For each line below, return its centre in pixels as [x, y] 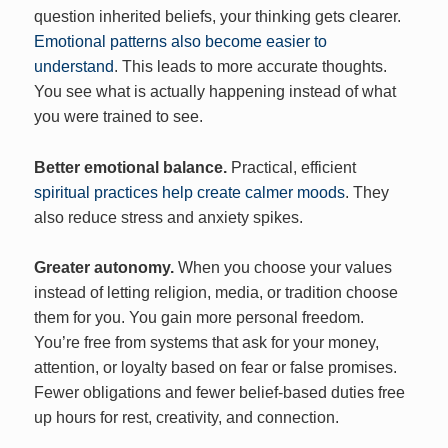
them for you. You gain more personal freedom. [199, 318]
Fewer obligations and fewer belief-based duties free [220, 393]
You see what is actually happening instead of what [215, 92]
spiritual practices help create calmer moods [190, 192]
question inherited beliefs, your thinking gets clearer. [218, 17]
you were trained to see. [119, 117]
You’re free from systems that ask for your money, [207, 343]
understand [74, 67]
